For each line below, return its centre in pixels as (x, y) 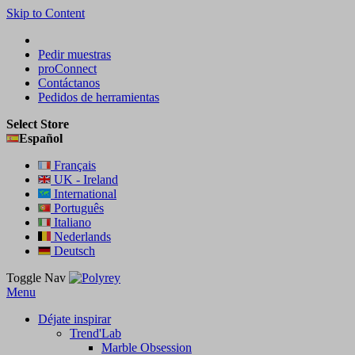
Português (77, 208)
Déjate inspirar (74, 319)
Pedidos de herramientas (99, 97)
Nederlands (81, 237)
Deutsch (73, 251)
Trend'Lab (95, 333)
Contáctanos (69, 83)
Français (73, 165)
